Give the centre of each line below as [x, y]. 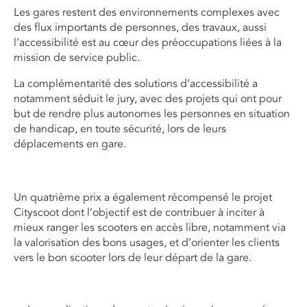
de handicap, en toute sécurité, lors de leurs [120, 128]
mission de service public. [77, 57]
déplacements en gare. [70, 144]
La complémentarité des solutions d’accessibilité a [136, 83]
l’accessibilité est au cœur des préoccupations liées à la [148, 42]
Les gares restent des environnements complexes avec [147, 12]
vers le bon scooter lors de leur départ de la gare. [133, 257]
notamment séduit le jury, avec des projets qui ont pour [148, 98]
